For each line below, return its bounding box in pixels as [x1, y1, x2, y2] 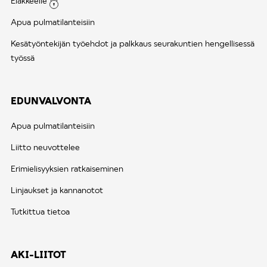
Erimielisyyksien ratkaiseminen [11, 163, 123, 174]
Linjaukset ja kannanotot [11, 185, 103, 195]
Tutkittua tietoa [11, 206, 70, 217]
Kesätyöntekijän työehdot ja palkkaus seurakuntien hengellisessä [11, 38, 254, 49]
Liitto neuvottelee [11, 142, 80, 153]
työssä [11, 52, 35, 63]
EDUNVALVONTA [11, 95, 91, 107]
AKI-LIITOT [11, 249, 66, 260]
